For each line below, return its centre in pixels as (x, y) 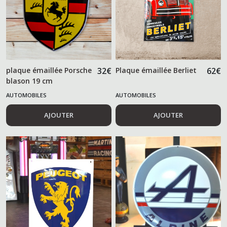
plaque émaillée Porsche (49, 70)
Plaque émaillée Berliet (156, 70)
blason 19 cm (29, 81)
